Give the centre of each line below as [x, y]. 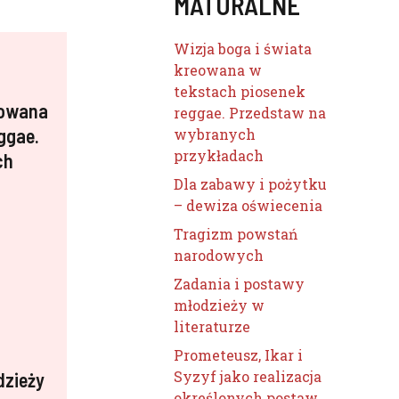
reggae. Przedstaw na [250, 113]
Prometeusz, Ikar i [239, 355]
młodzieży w [220, 305]
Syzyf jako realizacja [248, 376]
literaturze [212, 326]
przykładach [219, 155]
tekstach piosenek [240, 91]
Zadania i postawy [240, 284]
